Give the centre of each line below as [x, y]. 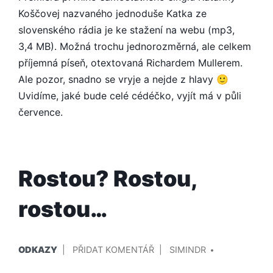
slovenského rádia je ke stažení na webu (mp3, [126, 30]
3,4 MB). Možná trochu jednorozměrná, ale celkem [135, 46]
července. [41, 112]
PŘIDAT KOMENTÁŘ [113, 249]
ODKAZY [38, 249]
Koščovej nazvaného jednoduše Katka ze [112, 13]
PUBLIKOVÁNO [49, 240]
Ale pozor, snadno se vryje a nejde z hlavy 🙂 [123, 79]
